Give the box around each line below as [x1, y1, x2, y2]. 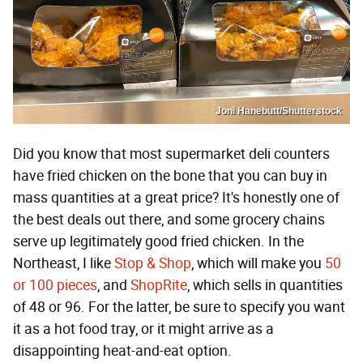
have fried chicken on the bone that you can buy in [13, 166, 327, 185]
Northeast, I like [13, 254, 114, 272]
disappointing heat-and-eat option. [13, 341, 232, 360]
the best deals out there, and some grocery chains [13, 210, 325, 228]
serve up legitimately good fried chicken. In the [13, 232, 304, 250]
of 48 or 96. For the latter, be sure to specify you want [13, 297, 345, 316]
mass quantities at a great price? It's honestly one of [13, 188, 340, 207]
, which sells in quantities [187, 275, 343, 294]
